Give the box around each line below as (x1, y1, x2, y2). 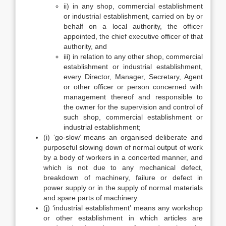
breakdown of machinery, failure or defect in (43, 174, 203, 182)
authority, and (64, 42, 107, 50)
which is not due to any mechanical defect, (43, 163, 203, 172)
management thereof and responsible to (64, 93, 203, 101)
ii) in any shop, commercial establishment (64, 2, 203, 10)
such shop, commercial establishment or (64, 113, 203, 121)
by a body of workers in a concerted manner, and (43, 153, 203, 161)
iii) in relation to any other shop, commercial (64, 52, 203, 61)
